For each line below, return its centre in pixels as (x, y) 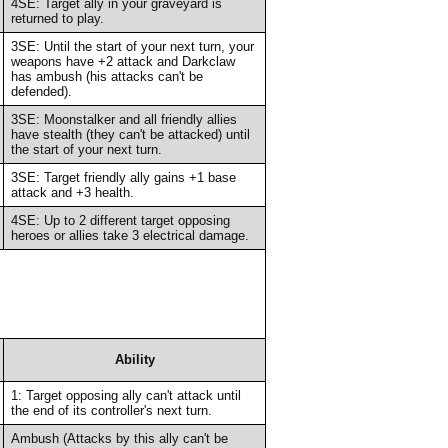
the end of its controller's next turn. (111, 410)
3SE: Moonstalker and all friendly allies (123, 119)
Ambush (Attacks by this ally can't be (119, 438)
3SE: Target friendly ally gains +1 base (123, 177)
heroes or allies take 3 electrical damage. (129, 235)
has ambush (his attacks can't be (106, 76)
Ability (134, 359)
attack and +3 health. (72, 192)
